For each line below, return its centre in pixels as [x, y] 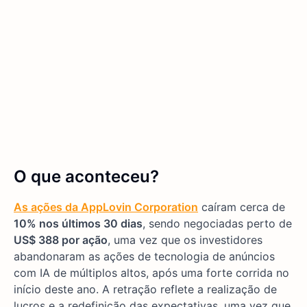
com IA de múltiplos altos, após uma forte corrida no [151, 273]
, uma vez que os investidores [185, 240]
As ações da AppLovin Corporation [106, 207]
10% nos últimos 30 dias [78, 224]
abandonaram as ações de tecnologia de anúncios [144, 257]
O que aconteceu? [86, 177]
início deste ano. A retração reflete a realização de [145, 290]
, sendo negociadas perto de [217, 224]
